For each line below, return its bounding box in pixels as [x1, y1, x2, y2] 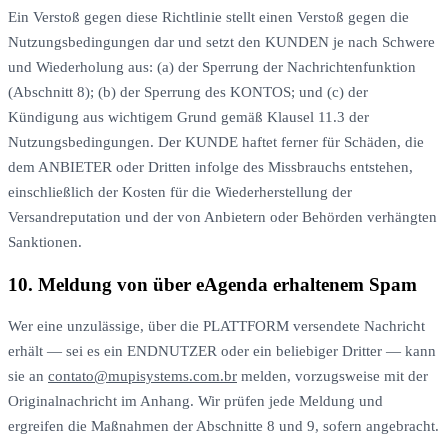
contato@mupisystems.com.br [48, 368, 237, 385]
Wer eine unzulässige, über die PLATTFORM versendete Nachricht [8, 318, 425, 335]
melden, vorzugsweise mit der [237, 368, 428, 385]
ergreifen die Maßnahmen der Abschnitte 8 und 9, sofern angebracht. [8, 418, 439, 435]
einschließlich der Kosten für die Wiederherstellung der [8, 184, 352, 200]
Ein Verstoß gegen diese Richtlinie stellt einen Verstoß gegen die [8, 9, 409, 25]
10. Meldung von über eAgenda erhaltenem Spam [8, 273, 417, 295]
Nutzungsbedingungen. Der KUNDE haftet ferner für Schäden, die [8, 134, 424, 150]
